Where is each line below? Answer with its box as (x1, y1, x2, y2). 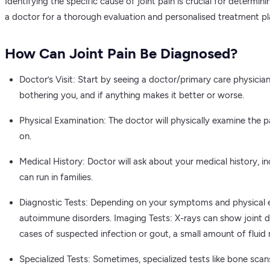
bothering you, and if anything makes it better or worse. (19, 90, 244, 101)
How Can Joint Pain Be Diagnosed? (5, 45, 237, 63)
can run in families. (19, 172, 93, 183)
